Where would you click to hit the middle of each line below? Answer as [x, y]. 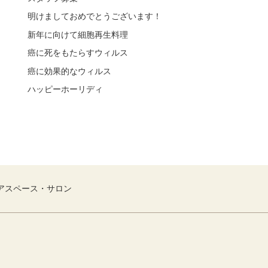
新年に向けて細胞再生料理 [78, 34]
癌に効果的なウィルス [69, 71]
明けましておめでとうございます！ [95, 16]
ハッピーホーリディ [65, 89]
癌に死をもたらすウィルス [78, 53]
